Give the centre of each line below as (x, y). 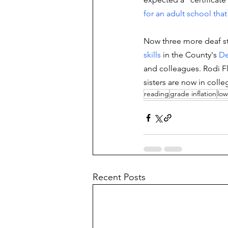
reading (156, 94)
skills (152, 55)
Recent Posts (119, 177)
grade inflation (193, 94)
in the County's (191, 55)
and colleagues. (173, 68)
